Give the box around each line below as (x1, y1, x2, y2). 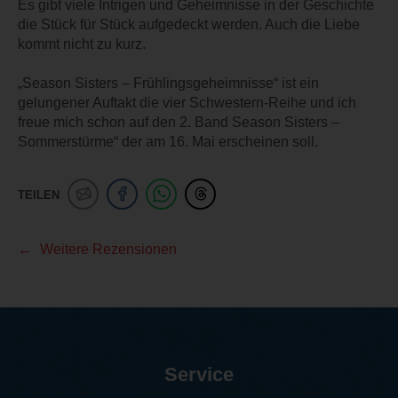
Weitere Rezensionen (40, 241, 177, 257)
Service (164, 362, 234, 386)
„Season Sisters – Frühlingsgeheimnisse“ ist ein (18, 75, 319, 91)
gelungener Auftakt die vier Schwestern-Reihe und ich (18, 94, 356, 110)
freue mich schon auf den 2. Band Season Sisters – (18, 114, 339, 130)
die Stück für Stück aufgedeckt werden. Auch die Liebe (18, 16, 360, 32)
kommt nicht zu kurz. (18, 36, 146, 52)
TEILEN (18, 187, 60, 202)
